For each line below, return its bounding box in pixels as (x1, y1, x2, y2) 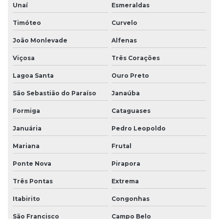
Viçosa (13, 54, 35, 62)
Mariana (13, 142, 40, 150)
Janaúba (111, 89, 140, 97)
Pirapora (111, 159, 140, 167)
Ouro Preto (111, 71, 149, 79)
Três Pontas (13, 177, 53, 185)
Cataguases (111, 107, 151, 114)
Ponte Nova (13, 159, 51, 167)
